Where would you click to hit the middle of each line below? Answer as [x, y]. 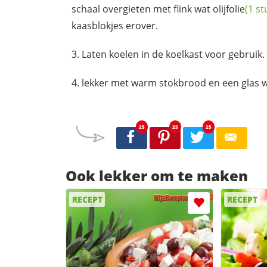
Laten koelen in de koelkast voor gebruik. [173, 54]
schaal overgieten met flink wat [142, 9]
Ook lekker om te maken [157, 176]
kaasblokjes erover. [115, 25]
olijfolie [229, 9]
